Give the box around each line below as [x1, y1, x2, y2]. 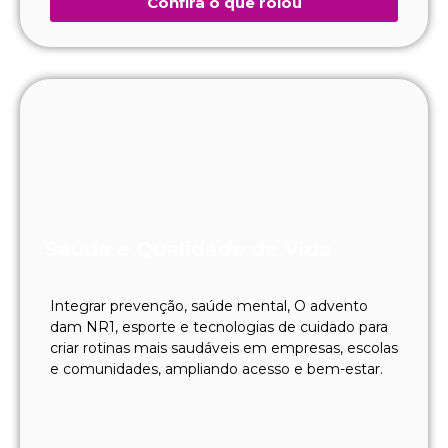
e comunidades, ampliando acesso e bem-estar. [50, 359, 383, 378]
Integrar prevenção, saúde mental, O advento [50, 296, 368, 315]
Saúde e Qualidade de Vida [45, 236, 332, 261]
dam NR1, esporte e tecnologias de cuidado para [50, 317, 388, 336]
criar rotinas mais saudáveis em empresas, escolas [50, 338, 398, 357]
